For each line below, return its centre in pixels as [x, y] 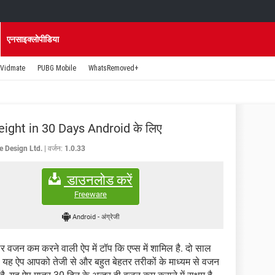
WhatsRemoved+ [114, 68]
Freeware [91, 194]
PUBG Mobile [57, 68]
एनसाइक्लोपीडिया [33, 39]
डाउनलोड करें [98, 180]
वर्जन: [55, 149]
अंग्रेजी [110, 217]
